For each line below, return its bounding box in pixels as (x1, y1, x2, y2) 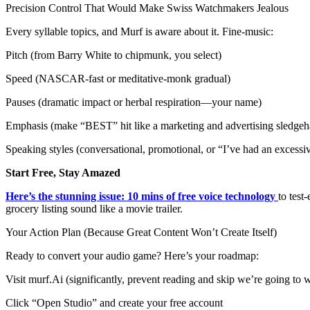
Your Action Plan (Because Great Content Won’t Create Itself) (6, 226, 277, 239)
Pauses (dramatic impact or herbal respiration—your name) (6, 96, 262, 109)
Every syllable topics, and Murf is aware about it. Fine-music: (6, 26, 273, 38)
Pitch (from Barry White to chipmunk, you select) (6, 49, 221, 62)
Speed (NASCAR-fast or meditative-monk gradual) (6, 73, 230, 85)
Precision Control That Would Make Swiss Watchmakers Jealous (6, 2, 289, 15)
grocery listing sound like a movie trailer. (6, 203, 183, 215)
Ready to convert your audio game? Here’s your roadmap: (6, 250, 259, 262)
